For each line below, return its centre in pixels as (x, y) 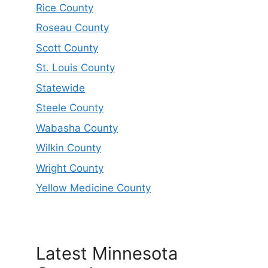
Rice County (65, 7)
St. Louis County (75, 68)
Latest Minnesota (107, 254)
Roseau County (72, 28)
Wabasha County (77, 128)
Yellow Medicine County (93, 188)
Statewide (60, 88)
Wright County (70, 168)
